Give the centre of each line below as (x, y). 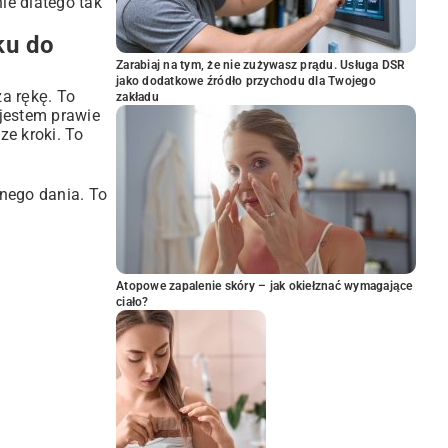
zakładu (137, 97)
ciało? (132, 302)
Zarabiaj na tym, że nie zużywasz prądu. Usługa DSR (261, 65)
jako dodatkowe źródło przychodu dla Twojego (246, 81)
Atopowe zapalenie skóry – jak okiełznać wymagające (264, 286)
